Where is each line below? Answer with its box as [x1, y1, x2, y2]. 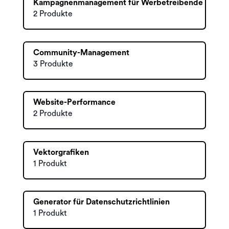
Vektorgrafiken [33, 148, 89, 156]
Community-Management [33, 48, 129, 57]
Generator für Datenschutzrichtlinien [33, 198, 170, 206]
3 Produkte [33, 59, 73, 68]
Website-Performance [33, 98, 116, 106]
